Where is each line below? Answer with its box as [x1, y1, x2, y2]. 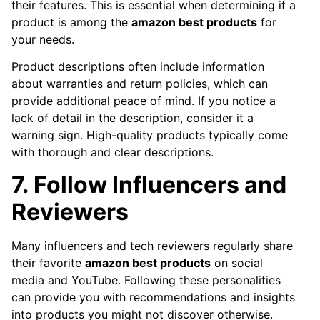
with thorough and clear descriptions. [11, 145, 214, 160]
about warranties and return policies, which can [11, 76, 268, 91]
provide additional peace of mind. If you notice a [11, 94, 276, 109]
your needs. [11, 31, 74, 46]
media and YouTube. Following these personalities [11, 272, 281, 287]
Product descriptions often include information [11, 59, 264, 74]
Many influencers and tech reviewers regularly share [11, 238, 293, 253]
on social [211, 255, 263, 270]
